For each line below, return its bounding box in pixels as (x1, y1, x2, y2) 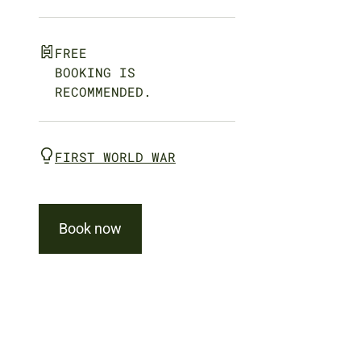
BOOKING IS (55, 64, 135, 81)
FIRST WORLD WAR (55, 148, 176, 165)
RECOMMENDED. (55, 83, 151, 100)
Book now (59, 220, 122, 237)
